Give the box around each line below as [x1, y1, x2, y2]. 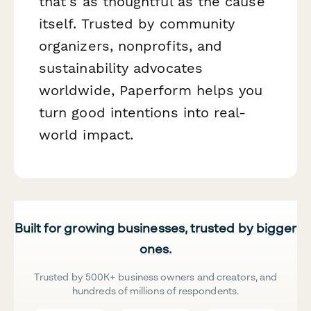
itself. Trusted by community [39, 15, 235, 33]
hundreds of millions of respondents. [72, 285, 239, 297]
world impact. [39, 126, 134, 144]
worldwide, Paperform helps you [39, 82, 263, 99]
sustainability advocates [39, 60, 203, 77]
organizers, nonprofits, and [39, 37, 223, 55]
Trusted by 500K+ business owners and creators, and [34, 271, 277, 283]
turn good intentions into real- [39, 104, 246, 121]
